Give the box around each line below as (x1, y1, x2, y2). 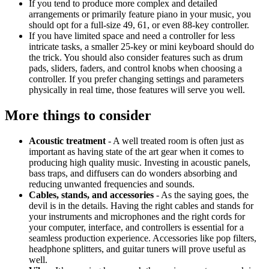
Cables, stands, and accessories (29, 189, 154, 200)
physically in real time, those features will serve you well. (29, 85, 245, 95)
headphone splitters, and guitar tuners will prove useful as (29, 243, 246, 254)
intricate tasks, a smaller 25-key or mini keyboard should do (29, 41, 254, 52)
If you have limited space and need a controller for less (29, 31, 235, 41)
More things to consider (5, 107, 151, 124)
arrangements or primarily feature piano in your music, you (29, 9, 251, 20)
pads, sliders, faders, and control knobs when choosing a (29, 63, 242, 74)
